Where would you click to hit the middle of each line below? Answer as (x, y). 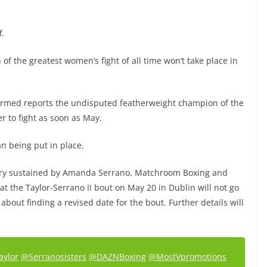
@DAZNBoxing (117, 257)
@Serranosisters (53, 257)
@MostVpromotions (187, 257)
